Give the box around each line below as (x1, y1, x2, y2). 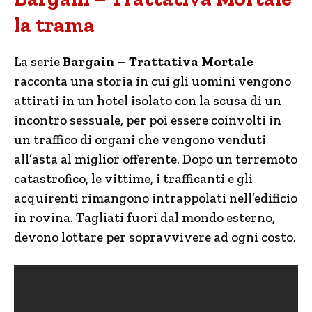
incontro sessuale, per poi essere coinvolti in (14, 112, 281, 128)
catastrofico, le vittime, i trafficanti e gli (14, 171, 253, 187)
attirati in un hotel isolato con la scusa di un (14, 93, 281, 109)
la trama (14, 13, 95, 38)
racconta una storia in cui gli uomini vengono (14, 73, 291, 89)
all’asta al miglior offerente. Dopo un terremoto (14, 151, 297, 167)
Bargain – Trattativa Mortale (63, 54, 253, 70)
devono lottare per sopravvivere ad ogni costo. (14, 229, 296, 245)
